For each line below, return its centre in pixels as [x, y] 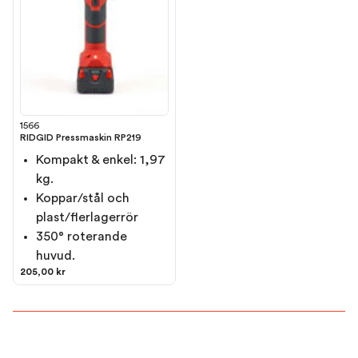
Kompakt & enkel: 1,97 [101, 159]
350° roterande [82, 236]
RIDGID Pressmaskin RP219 [81, 137]
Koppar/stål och [83, 198]
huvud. [56, 255]
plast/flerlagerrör [87, 217]
